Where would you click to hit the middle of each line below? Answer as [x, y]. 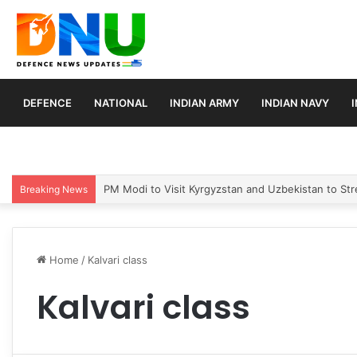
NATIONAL [121, 102]
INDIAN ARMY [204, 102]
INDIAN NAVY [295, 102]
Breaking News [54, 189]
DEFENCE [47, 102]
